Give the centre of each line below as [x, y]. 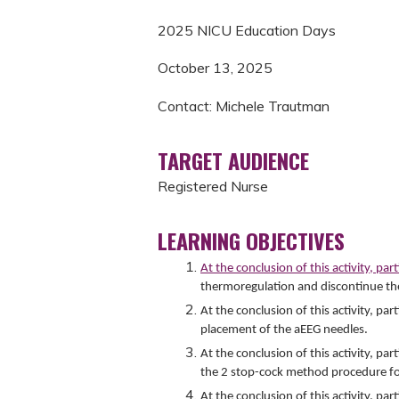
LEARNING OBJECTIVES [251, 240]
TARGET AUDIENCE [233, 160]
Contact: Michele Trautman [244, 106]
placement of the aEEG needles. [284, 330]
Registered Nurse [213, 186]
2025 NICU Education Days [247, 30]
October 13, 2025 [215, 68]
